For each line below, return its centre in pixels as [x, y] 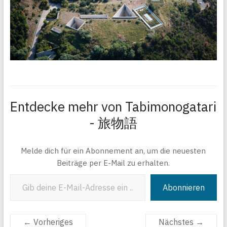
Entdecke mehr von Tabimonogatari [113, 106]
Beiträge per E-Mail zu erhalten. [113, 163]
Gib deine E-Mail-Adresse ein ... [18, 174]
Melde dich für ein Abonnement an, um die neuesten [113, 150]
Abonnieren [184, 187]
